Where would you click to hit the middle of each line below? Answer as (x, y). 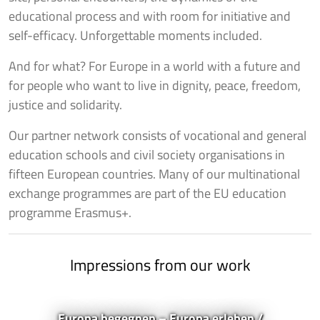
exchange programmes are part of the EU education (147, 193)
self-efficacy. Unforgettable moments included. (135, 35)
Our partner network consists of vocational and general (157, 135)
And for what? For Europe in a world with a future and (155, 66)
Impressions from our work (160, 265)
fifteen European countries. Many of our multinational (154, 174)
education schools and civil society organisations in (147, 154)
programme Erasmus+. (70, 212)
